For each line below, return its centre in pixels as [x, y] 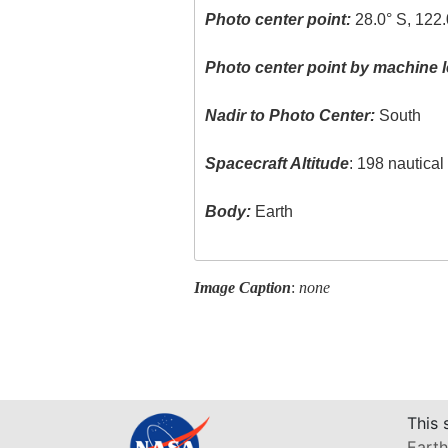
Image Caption [242, 287]
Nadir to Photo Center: [290, 116]
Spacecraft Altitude [277, 164]
